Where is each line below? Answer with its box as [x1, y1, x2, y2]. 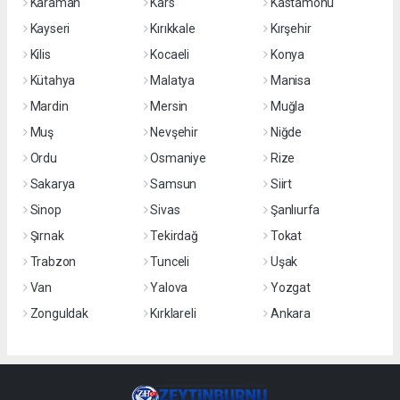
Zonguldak [29, 306, 88, 321]
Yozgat [270, 280, 311, 295]
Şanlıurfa [270, 203, 321, 217]
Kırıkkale [150, 21, 196, 36]
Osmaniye [150, 151, 206, 165]
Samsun [150, 177, 197, 191]
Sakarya [29, 177, 76, 191]
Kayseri [29, 21, 71, 36]
